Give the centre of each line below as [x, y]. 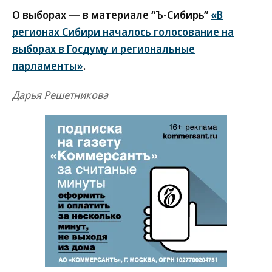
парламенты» [48, 66]
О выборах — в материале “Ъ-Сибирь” [111, 15]
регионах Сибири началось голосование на [123, 32]
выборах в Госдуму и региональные [104, 49]
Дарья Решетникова [60, 95]
